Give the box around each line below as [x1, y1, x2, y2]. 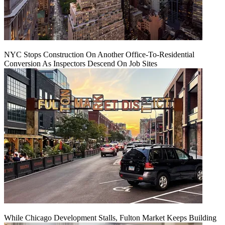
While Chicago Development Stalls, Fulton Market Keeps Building [4, 213, 216, 222]
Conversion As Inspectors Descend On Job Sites [4, 59, 157, 68]
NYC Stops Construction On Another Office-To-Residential [4, 50, 194, 59]
